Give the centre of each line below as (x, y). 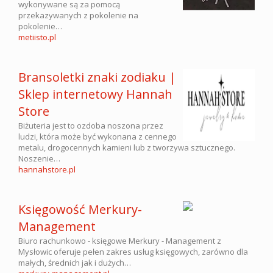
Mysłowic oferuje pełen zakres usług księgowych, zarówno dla (133, 252)
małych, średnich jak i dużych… (75, 263)
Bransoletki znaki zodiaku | (97, 77)
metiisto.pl (37, 37)
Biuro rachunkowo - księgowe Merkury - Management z (120, 241)
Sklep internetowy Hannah (95, 94)
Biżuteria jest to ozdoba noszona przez (91, 126)
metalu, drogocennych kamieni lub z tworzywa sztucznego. (127, 147)
